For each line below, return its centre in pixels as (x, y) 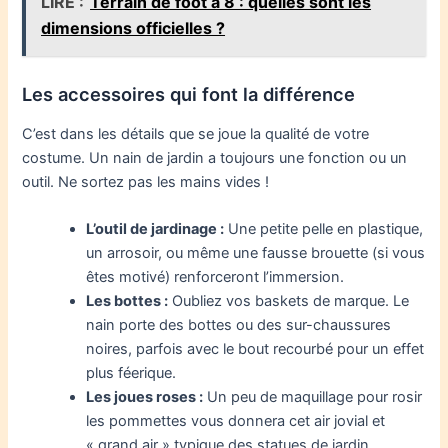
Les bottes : (127, 301)
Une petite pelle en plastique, (324, 229)
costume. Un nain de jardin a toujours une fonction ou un (215, 157)
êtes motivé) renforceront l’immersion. (215, 277)
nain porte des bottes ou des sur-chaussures (239, 325)
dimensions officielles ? (133, 28)
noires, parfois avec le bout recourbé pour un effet (255, 349)
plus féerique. (131, 373)
